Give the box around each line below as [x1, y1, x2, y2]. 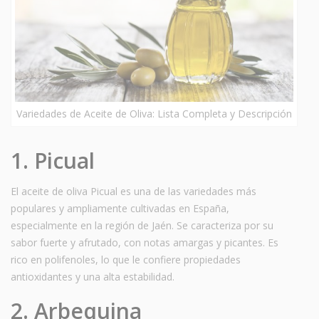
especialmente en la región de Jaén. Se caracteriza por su [11, 218, 273, 232]
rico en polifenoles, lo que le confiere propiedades [11, 252, 241, 266]
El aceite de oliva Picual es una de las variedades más [11, 184, 256, 198]
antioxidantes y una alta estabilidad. [11, 269, 174, 283]
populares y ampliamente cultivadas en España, [11, 201, 229, 215]
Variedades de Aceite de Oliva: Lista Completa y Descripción [16, 106, 292, 120]
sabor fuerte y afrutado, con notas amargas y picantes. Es [11, 235, 278, 249]
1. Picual [11, 145, 95, 175]
